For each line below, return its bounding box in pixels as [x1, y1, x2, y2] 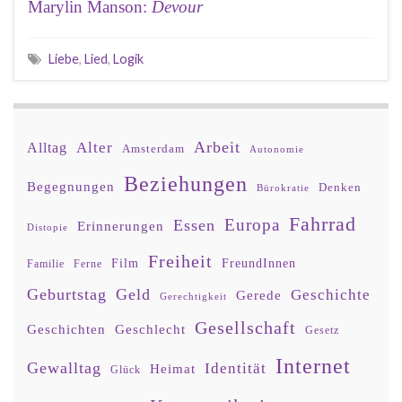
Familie [27, 258, 65, 271]
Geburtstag [27, 285, 107, 304]
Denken [319, 180, 362, 195]
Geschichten [27, 322, 106, 337]
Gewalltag [27, 359, 101, 378]
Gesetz [305, 325, 339, 337]
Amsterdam [122, 142, 185, 156]
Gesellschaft [195, 318, 296, 338]
